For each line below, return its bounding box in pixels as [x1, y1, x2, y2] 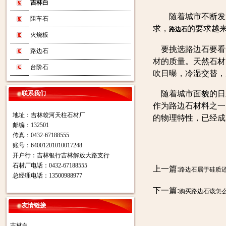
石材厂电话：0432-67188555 [8, 162, 87, 169]
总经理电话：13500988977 [8, 172, 82, 179]
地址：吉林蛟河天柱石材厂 [8, 111, 85, 119]
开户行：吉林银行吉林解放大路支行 [8, 152, 109, 159]
